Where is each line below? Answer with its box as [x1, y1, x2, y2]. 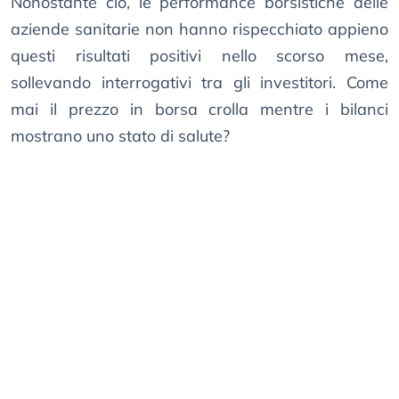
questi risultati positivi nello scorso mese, [11, 45, 388, 67]
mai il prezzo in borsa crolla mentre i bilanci [11, 99, 388, 120]
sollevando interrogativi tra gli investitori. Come [11, 72, 388, 94]
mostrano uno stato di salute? [11, 126, 230, 147]
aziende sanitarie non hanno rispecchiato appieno [11, 19, 388, 40]
